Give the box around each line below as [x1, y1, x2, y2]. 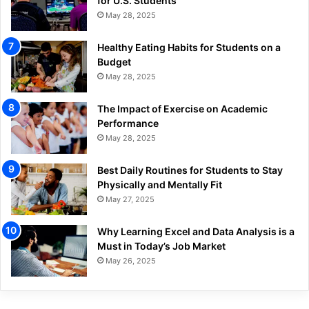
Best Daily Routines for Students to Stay [97, 163, 283, 176]
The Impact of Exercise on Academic [97, 102, 268, 114]
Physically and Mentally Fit [97, 178, 222, 190]
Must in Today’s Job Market [97, 239, 226, 252]
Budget [97, 55, 131, 68]
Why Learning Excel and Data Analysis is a [97, 225, 295, 237]
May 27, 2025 [106, 194, 154, 204]
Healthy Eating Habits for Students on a [97, 41, 281, 53]
